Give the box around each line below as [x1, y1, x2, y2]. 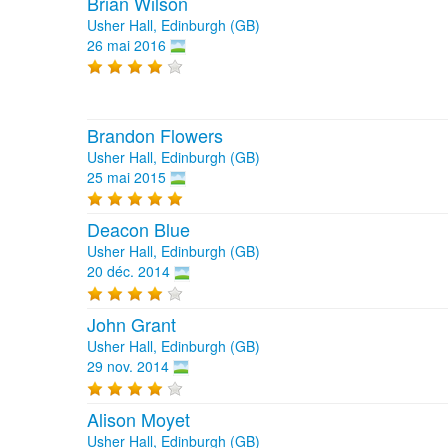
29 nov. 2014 [87, 355, 169, 376]
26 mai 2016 [87, 34, 166, 55]
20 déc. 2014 [87, 261, 170, 282]
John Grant [87, 310, 176, 337]
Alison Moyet [87, 405, 190, 432]
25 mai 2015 [87, 166, 166, 187]
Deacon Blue [87, 216, 190, 243]
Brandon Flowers [87, 121, 223, 148]
